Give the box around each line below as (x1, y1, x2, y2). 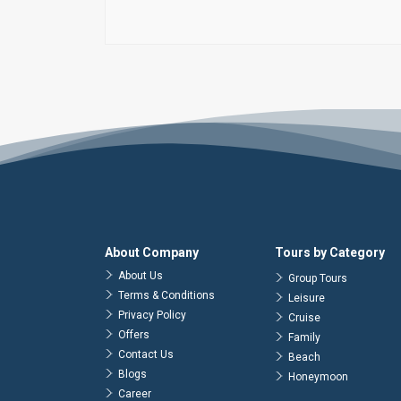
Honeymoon (288, 371, 348, 383)
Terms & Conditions (118, 289, 215, 302)
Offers (118, 328, 149, 341)
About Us (118, 269, 163, 282)
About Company (105, 245, 199, 260)
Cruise (288, 311, 320, 324)
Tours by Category (275, 245, 385, 260)
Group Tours (288, 272, 347, 285)
